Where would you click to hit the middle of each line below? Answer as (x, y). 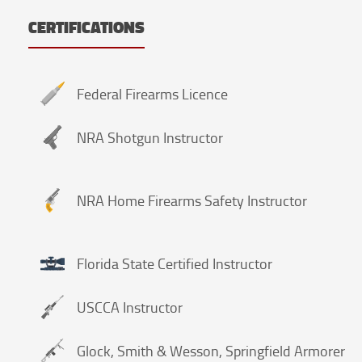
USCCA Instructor (130, 307)
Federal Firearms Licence (152, 93)
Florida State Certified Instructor (175, 263)
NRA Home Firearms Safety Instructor (192, 200)
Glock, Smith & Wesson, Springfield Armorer (211, 350)
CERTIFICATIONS (86, 27)
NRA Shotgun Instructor (150, 137)
